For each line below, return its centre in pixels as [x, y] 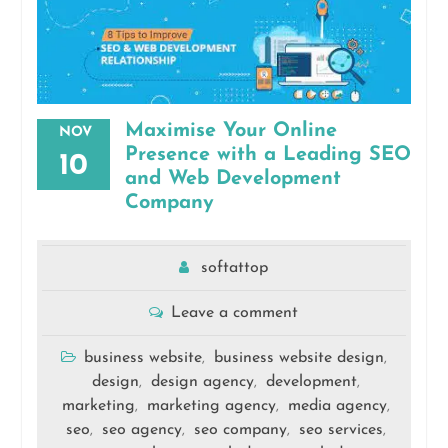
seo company [241, 430]
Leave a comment [235, 313]
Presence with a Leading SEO [267, 155]
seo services [341, 430]
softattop [235, 268]
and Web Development [232, 179]
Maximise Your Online [230, 131]
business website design [298, 358]
